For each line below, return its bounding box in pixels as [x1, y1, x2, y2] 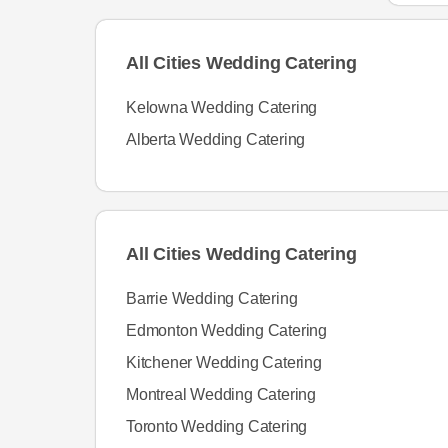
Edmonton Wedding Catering [126, 322, 327, 339]
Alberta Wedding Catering [126, 131, 306, 148]
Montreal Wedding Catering [126, 386, 316, 403]
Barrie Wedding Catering [126, 290, 298, 307]
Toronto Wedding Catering [126, 418, 308, 435]
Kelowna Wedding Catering [126, 99, 318, 116]
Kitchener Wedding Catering [126, 354, 322, 371]
